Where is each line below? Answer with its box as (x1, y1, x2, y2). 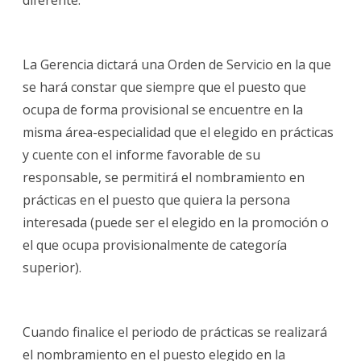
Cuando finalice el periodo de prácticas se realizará (23, 322, 327, 341)
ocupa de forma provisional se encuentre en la (23, 100, 303, 118)
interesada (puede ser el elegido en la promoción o (23, 213, 329, 231)
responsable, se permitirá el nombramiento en (23, 168, 305, 186)
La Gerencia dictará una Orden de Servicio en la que (23, 55, 331, 73)
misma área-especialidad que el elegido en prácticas (23, 122, 334, 141)
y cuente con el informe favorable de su (23, 145, 260, 164)
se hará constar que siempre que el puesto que (23, 77, 306, 96)
